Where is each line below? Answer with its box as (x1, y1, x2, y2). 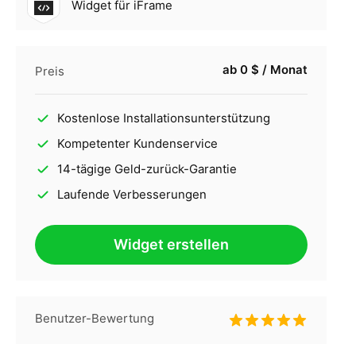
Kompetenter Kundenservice (56, 136, 218, 152)
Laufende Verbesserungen (56, 187, 207, 203)
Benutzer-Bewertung (34, 311, 154, 327)
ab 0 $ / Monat (222, 62, 308, 78)
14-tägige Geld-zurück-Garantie (56, 161, 237, 177)
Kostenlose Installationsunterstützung (56, 110, 270, 126)
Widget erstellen (113, 236, 229, 253)
